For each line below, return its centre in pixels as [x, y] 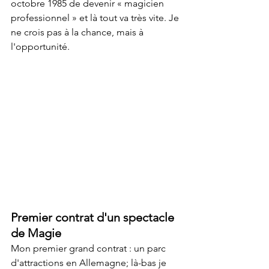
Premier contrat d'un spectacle [94, 218]
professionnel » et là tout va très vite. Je [96, 18]
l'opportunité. [40, 47]
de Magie [36, 233]
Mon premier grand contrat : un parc [89, 249]
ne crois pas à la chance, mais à [78, 32]
